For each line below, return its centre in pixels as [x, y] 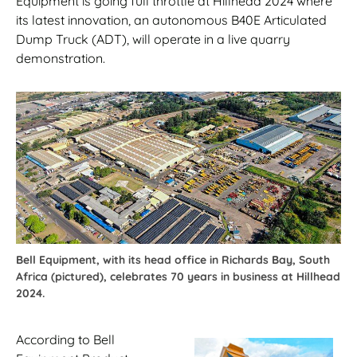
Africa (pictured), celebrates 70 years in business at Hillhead [178, 277]
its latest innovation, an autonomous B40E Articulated [171, 20]
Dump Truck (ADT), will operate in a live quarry [153, 39]
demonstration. [61, 59]
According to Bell [65, 340]
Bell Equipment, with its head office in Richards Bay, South [173, 260]
